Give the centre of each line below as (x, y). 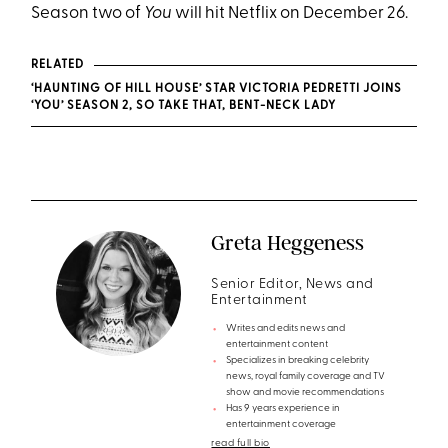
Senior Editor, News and (292, 284)
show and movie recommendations (305, 392)
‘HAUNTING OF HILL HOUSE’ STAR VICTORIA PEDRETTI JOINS (217, 89)
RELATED (57, 65)
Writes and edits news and (286, 328)
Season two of (88, 13)
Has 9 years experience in (283, 408)
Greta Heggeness (288, 242)
